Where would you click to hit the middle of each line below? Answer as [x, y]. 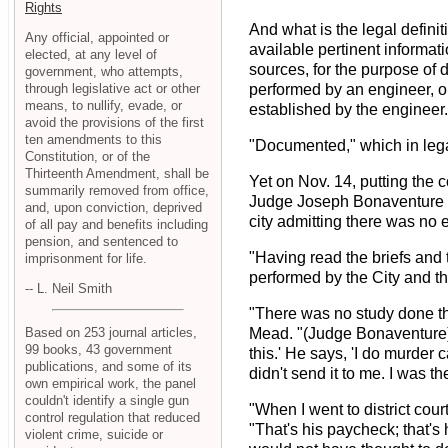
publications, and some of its [108, 367]
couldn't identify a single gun [107, 401]
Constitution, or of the [87, 156]
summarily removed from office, [117, 190]
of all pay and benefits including [116, 224]
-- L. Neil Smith [68, 288]
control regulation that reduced [112, 418]
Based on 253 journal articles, [111, 333]
